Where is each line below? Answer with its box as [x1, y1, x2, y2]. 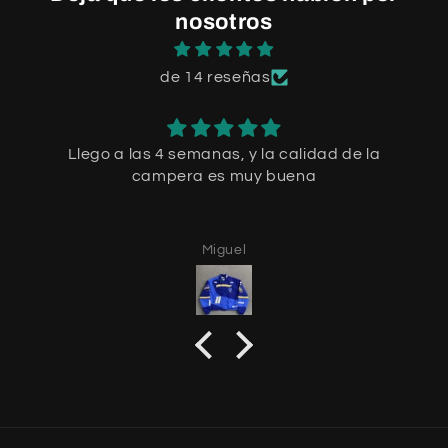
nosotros [175, 10, 273, 35]
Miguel [201, 242, 247, 258]
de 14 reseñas [160, 69, 271, 86]
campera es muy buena [131, 168, 317, 185]
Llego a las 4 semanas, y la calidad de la [67, 146, 381, 163]
